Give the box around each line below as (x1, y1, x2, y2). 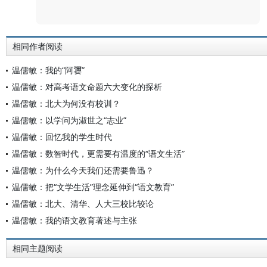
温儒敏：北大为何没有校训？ (12, 98, 120, 109)
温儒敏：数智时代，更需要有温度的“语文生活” (12, 148, 185, 159)
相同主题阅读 (13, 244, 63, 253)
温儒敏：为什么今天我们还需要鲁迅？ (12, 164, 154, 176)
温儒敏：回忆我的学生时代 (12, 131, 112, 142)
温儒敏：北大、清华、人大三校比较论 (12, 198, 154, 209)
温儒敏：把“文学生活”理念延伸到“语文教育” (12, 181, 174, 193)
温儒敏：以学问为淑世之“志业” (12, 114, 126, 126)
